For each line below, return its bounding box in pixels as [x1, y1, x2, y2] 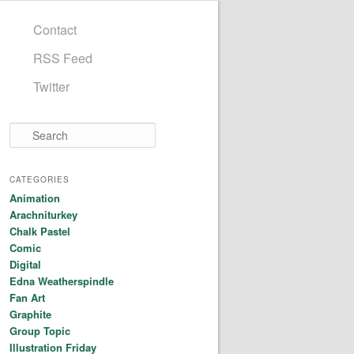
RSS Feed [33, 49, 92, 68]
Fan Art [9, 289, 45, 305]
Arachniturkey [9, 206, 77, 222]
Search [9, 123, 40, 137]
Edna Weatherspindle [9, 273, 114, 288]
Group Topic [9, 322, 70, 338]
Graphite [9, 306, 51, 322]
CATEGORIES [9, 173, 70, 185]
